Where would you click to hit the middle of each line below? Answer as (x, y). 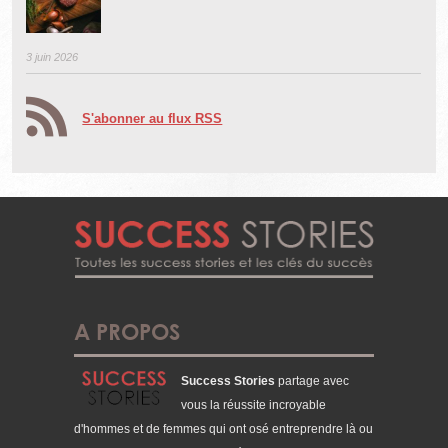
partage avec (312, 381)
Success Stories (228, 381)
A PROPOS (127, 332)
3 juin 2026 (52, 56)
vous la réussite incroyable (253, 405)
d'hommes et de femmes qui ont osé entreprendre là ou (223, 429)
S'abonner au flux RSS (152, 119)
